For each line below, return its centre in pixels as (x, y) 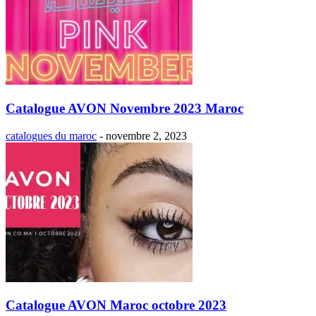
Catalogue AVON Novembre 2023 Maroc (124, 108)
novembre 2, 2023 (146, 135)
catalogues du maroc (51, 135)
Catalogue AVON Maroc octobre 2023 (116, 305)
